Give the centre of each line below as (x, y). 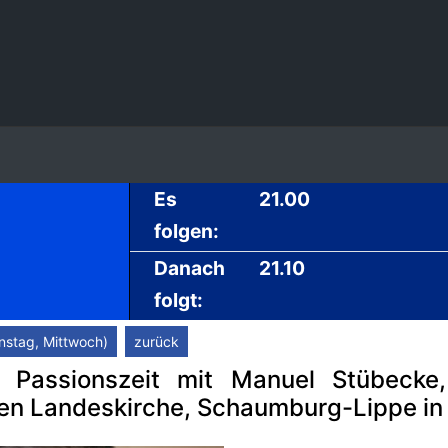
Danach (189, 268)
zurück (156, 341)
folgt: (178, 300)
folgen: (186, 231)
